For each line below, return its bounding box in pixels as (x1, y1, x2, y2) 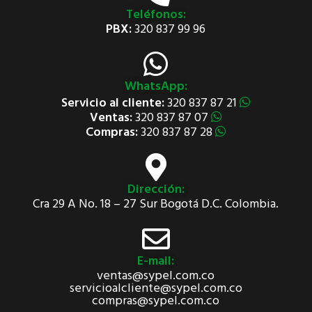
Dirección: (127, 180, 185, 200)
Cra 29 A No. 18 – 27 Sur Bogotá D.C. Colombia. (33, 194, 279, 214)
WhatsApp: (124, 77, 187, 97)
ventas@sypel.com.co (97, 266, 215, 286)
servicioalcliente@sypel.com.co (69, 279, 242, 299)
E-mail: (137, 251, 175, 272)
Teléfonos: (125, 5, 186, 25)
